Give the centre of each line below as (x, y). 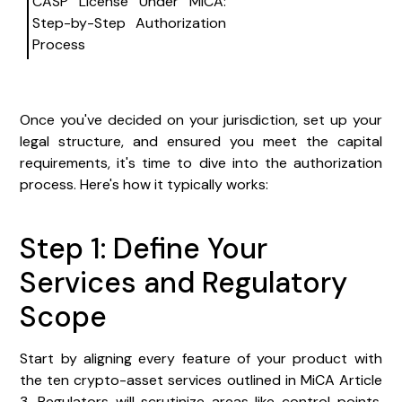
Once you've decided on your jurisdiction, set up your (201, 119)
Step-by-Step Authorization (130, 22)
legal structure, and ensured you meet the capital (201, 141)
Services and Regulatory (184, 282)
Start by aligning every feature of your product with (201, 358)
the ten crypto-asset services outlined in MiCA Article (201, 380)
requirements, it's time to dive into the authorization (201, 162)
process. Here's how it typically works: (144, 184)
